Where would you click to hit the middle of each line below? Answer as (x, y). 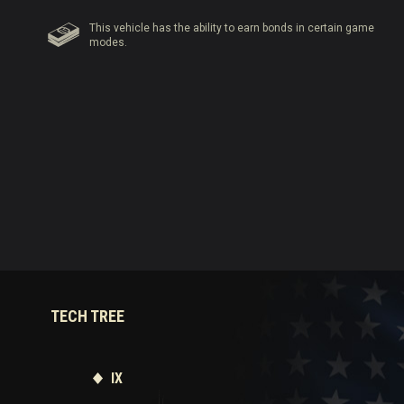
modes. (108, 42)
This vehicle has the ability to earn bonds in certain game (232, 28)
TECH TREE (87, 316)
